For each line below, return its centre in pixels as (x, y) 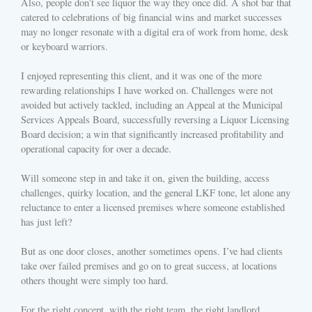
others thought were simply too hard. (95, 281)
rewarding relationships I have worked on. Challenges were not (147, 91)
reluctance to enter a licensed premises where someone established (153, 208)
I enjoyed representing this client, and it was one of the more (141, 76)
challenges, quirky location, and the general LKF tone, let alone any (156, 193)
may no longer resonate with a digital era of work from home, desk (155, 32)
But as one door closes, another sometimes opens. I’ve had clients (152, 251)
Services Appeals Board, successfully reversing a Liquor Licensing (155, 120)
